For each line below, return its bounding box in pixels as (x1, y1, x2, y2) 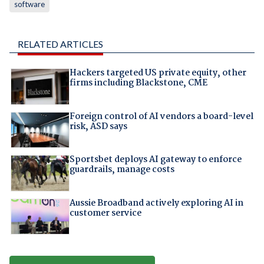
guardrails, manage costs (69, 163, 174, 177)
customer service (69, 206, 141, 220)
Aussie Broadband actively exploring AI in (69, 196, 243, 210)
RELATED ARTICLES (17, 38, 103, 50)
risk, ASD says (69, 119, 127, 134)
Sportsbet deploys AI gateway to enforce (69, 153, 242, 167)
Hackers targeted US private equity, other (69, 66, 246, 81)
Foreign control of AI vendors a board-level (69, 109, 253, 124)
